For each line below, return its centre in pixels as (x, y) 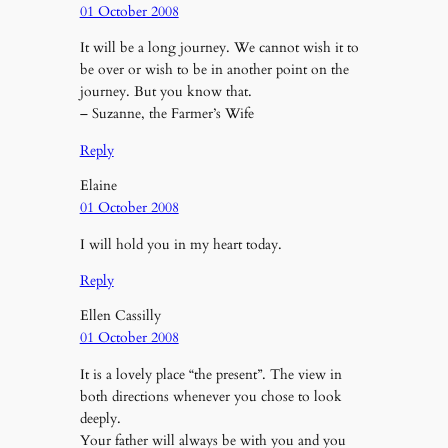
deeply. (100, 418)
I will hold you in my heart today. (180, 244)
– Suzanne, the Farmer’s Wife (166, 114)
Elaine (98, 186)
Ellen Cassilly (120, 316)
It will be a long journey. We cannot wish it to (219, 48)
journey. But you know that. (165, 92)
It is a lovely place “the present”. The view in (210, 374)
